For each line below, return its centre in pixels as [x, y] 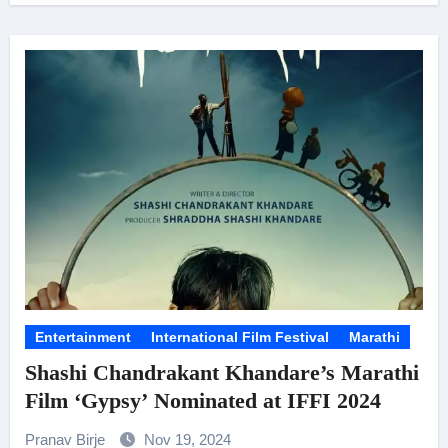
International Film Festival [239, 337]
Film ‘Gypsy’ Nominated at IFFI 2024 [202, 400]
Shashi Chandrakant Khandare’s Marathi [221, 372]
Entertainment [82, 337]
